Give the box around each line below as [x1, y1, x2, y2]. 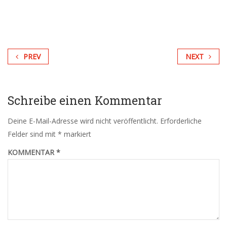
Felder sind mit [8, 129, 58, 139]
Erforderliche [160, 116, 202, 126]
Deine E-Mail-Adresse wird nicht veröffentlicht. [8, 116, 158, 126]
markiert [62, 129, 91, 139]
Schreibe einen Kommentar [8, 93, 162, 108]
